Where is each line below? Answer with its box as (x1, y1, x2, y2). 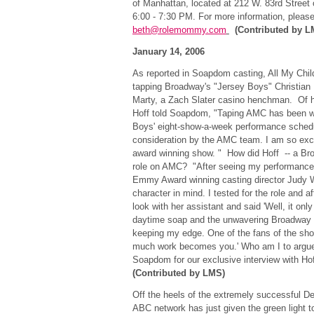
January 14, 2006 (132, 46, 205, 57)
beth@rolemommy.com (132, 25, 226, 35)
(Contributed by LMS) (132, 268, 225, 278)
